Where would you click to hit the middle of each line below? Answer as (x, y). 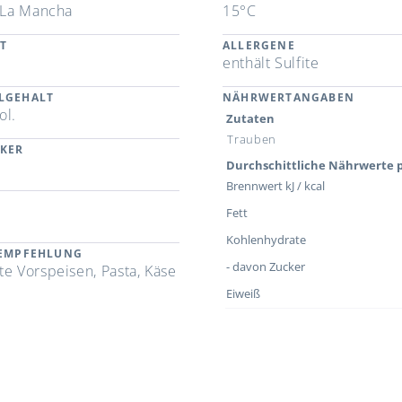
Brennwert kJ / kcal (276, 186)
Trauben (252, 140)
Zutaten (251, 119)
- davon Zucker (266, 267)
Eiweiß (244, 294)
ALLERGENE (259, 46)
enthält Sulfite (271, 63)
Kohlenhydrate (267, 240)
